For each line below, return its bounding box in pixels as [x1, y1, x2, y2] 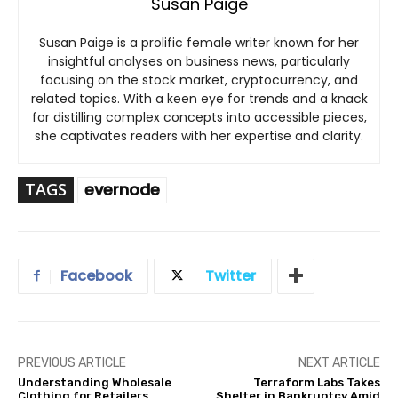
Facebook [60, 266, 132, 287]
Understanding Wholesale [18, 376, 171, 390]
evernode [84, 179, 160, 202]
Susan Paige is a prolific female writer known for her [39, 34, 359, 52]
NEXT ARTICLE [298, 355, 380, 371]
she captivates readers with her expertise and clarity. [35, 127, 363, 146]
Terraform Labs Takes [252, 376, 380, 390]
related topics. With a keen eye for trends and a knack [30, 90, 368, 108]
